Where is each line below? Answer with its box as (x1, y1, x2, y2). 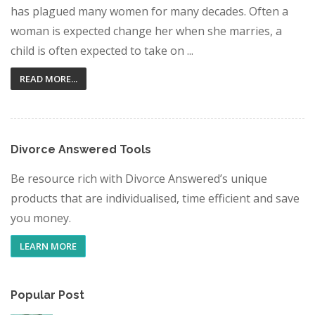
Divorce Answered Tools (11, 143, 151, 156)
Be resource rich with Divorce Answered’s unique (11, 171, 267, 186)
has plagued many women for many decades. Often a (11, 4, 288, 19)
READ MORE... (20, 72, 77, 85)
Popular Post (11, 288, 84, 302)
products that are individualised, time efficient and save (11, 191, 300, 206)
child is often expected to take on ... (11, 43, 193, 58)
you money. (11, 210, 71, 226)
